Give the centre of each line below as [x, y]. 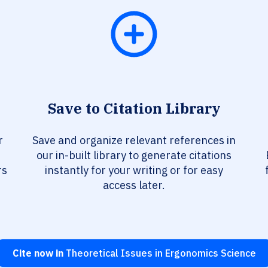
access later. [134, 185]
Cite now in [38, 253]
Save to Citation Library [134, 109]
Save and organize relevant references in [134, 141]
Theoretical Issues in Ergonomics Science [159, 253]
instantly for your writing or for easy [134, 170]
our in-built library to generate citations [134, 156]
